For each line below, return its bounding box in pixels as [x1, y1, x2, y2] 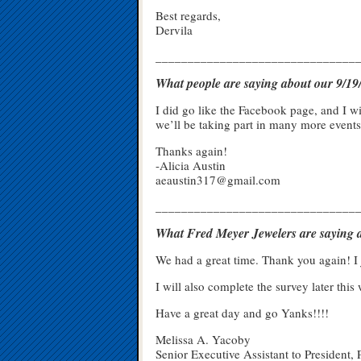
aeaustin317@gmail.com [156, 172, 280, 188]
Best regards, [156, 7, 221, 23]
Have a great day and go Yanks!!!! [156, 305, 329, 321]
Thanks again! [156, 143, 227, 159]
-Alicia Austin [156, 157, 226, 173]
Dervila [156, 22, 193, 38]
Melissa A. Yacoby [156, 331, 251, 347]
